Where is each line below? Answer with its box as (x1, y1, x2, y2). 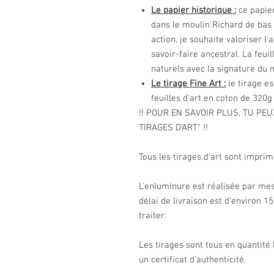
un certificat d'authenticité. (139, 254, 246, 265)
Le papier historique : (151, 4, 236, 16)
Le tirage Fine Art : (151, 78, 226, 89)
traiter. (139, 210, 169, 221)
